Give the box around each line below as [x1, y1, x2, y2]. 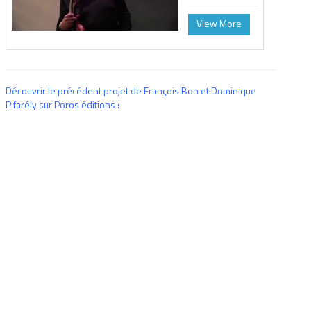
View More [196, 15, 242, 31]
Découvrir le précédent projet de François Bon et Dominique [6, 83, 257, 98]
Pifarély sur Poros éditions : [6, 96, 120, 112]
